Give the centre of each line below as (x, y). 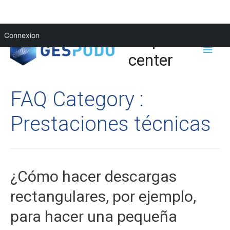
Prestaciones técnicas (111, 124)
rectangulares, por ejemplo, (103, 197)
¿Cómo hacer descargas (93, 177)
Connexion (22, 35)
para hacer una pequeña (94, 217)
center (151, 60)
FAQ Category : (77, 99)
